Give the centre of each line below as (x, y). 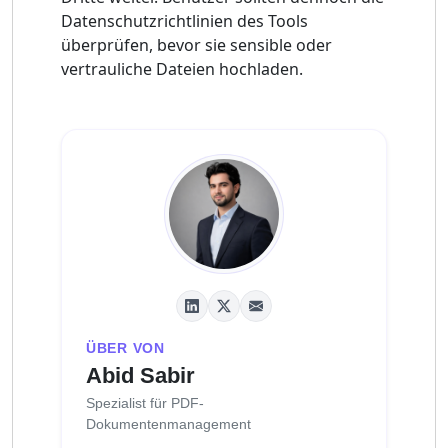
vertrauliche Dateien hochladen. (182, 68)
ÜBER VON (125, 347)
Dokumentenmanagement (168, 423)
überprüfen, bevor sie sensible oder (196, 44)
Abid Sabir (140, 375)
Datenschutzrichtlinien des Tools (184, 20)
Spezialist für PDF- (145, 402)
